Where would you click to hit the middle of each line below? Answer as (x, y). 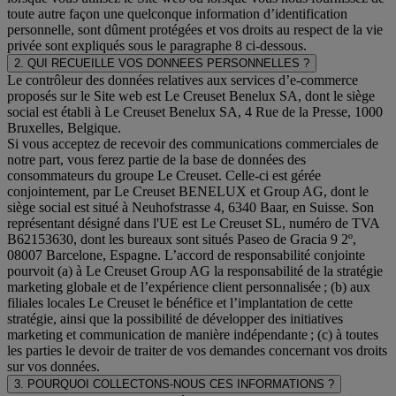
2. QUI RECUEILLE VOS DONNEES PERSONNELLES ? (162, 63)
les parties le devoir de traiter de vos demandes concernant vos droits (197, 350)
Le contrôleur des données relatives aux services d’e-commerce (183, 80)
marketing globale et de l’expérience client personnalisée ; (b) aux (189, 286)
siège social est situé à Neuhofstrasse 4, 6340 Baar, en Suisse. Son (190, 207)
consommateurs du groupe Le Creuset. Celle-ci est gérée (164, 175)
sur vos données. (53, 366)
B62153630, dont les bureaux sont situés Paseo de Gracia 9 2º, (182, 239)
